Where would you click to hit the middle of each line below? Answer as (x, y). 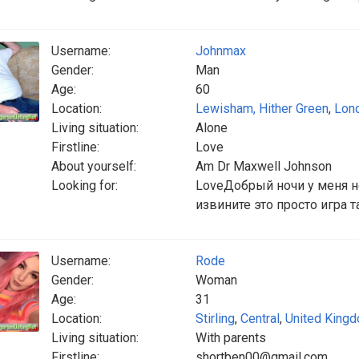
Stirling (215, 319)
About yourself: (94, 166)
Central (260, 319)
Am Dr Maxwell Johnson (264, 166)
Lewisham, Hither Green (262, 109)
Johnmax (221, 51)
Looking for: (85, 186)
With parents (231, 338)
